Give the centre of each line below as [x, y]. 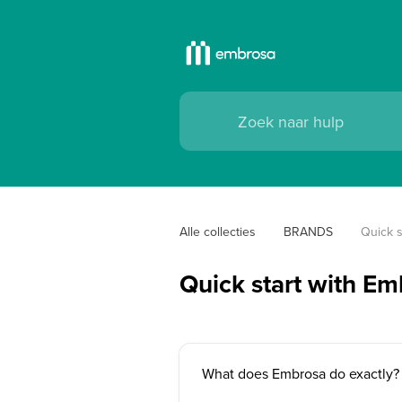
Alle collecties [217, 232]
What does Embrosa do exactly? [300, 373]
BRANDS [308, 232]
